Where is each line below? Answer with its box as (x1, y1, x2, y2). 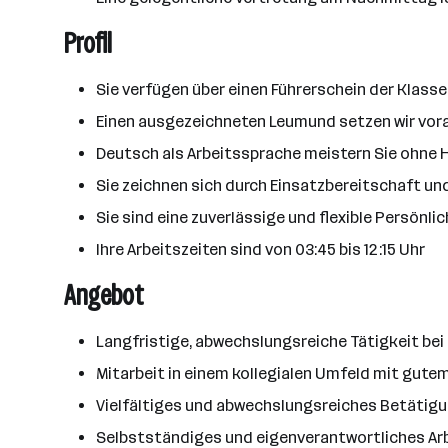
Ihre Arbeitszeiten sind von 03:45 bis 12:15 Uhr (96, 240, 425, 259)
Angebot (64, 279, 144, 312)
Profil (64, 27, 112, 60)
